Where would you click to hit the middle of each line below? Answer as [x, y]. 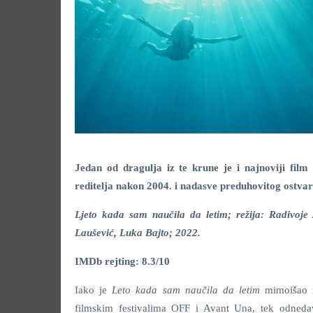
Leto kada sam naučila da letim [189, 290]
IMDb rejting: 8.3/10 [122, 261]
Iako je [94, 290]
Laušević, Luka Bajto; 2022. [138, 233]
